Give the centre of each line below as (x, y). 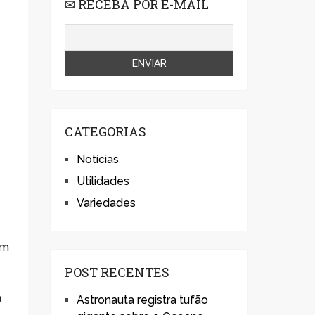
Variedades (106, 202)
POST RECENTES (117, 272)
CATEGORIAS (105, 131)
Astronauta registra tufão (142, 300)
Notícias (98, 159)
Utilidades (103, 181)
